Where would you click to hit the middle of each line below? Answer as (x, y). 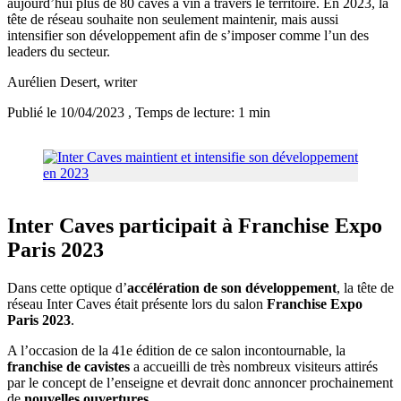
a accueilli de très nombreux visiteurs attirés (254, 367)
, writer (117, 82)
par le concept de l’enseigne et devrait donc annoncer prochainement (200, 383)
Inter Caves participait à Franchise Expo (195, 226)
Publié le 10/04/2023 (68, 113)
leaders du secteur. (59, 52)
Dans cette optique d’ (67, 288)
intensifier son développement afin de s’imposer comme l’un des (188, 36)
